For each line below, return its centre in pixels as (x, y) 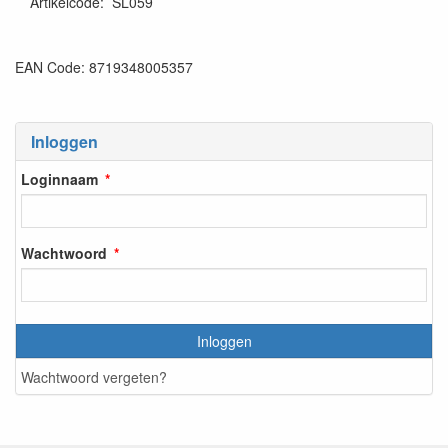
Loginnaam (59, 178)
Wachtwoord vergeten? (94, 376)
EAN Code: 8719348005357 (104, 67)
